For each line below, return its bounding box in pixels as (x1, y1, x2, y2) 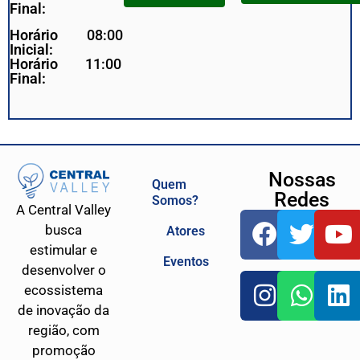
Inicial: (10, 40, 53, 58)
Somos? (151, 192, 198, 208)
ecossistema (24, 281, 104, 298)
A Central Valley (16, 201, 112, 218)
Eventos (162, 253, 209, 269)
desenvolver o (21, 261, 106, 278)
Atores (166, 223, 206, 239)
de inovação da (18, 301, 110, 318)
